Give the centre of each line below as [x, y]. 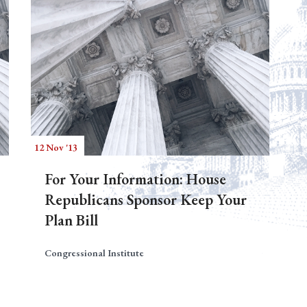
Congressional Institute [94, 253]
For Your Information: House [135, 179]
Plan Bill [71, 220]
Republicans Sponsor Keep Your [146, 200]
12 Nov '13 [56, 147]
